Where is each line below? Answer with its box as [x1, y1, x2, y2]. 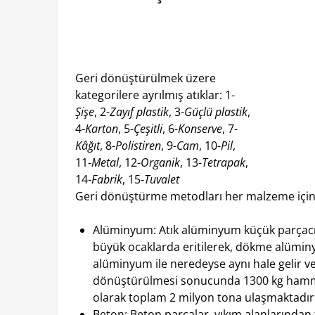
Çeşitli [134, 121, 162, 137]
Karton [85, 121, 118, 137]
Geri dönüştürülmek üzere [75, 70, 216, 86]
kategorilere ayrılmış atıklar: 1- [75, 87, 235, 103]
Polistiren [115, 138, 161, 154]
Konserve [178, 121, 222, 137]
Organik [141, 155, 180, 171]
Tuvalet [144, 172, 179, 188]
